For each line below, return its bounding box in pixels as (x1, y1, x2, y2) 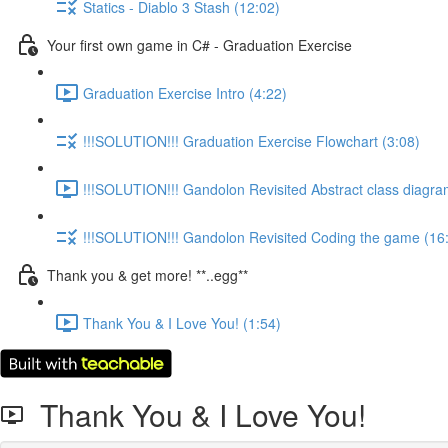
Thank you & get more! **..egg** (47, 264, 248, 285)
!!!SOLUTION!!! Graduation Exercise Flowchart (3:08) (83, 130, 420, 151)
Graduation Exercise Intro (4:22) (83, 82, 287, 103)
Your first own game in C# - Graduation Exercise (47, 34, 352, 55)
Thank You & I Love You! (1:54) (83, 312, 281, 333)
